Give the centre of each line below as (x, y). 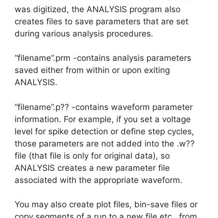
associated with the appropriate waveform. (99, 180)
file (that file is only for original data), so (92, 155)
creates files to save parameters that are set (101, 21)
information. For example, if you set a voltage (103, 119)
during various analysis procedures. (84, 33)
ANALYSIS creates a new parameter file (92, 168)
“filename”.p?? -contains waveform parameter (104, 107)
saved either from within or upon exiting (92, 70)
